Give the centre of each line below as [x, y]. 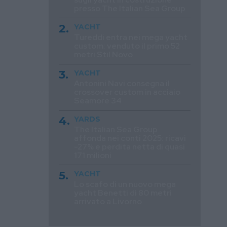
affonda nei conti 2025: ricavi [130, 138]
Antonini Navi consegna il [122, 83]
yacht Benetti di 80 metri [123, 193]
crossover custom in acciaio [127, 92]
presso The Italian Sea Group [130, 8]
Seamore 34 [98, 101]
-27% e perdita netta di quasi [129, 147]
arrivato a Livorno [108, 201]
